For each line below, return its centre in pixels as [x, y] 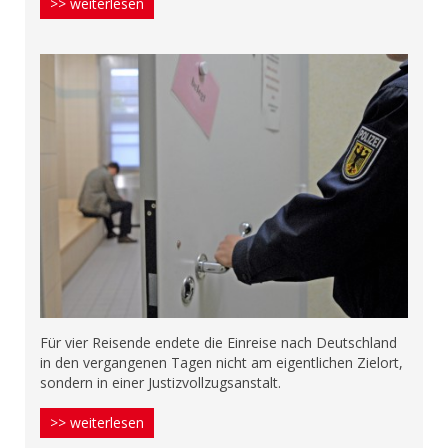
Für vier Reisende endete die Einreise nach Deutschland [218, 343]
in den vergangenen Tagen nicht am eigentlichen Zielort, [221, 363]
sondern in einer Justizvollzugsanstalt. [160, 383]
